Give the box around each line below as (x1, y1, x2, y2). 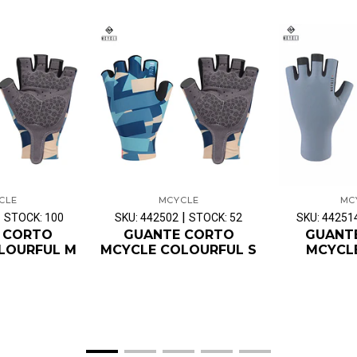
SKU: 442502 (115, 210, 178, 224)
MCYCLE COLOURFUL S (100, 241, 257, 257)
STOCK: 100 (4, 210, 64, 224)
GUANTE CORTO (123, 226, 234, 242)
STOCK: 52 (189, 210, 242, 224)
